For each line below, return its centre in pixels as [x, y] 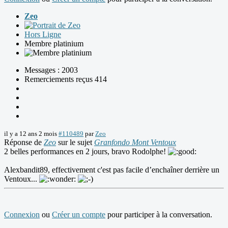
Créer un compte [79, 215]
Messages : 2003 [51, 70]
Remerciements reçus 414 [66, 79]
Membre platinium [54, 44]
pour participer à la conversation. [159, 215]
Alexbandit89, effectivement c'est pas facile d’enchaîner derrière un [112, 170]
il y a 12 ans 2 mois [31, 134]
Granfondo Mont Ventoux [135, 142]
